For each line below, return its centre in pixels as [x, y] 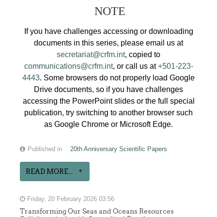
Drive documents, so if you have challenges [108, 89]
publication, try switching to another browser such [108, 112]
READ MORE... [49, 171]
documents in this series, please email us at [108, 43]
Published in [45, 149]
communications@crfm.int [68, 66]
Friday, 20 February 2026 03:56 [70, 199]
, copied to [143, 54]
